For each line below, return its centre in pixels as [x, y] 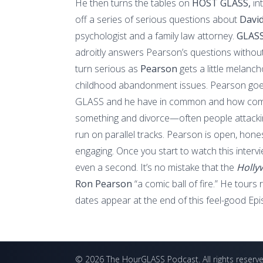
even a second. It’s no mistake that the [156, 167]
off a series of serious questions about [157, 19]
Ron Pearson [104, 183]
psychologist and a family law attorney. [156, 36]
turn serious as [108, 68]
